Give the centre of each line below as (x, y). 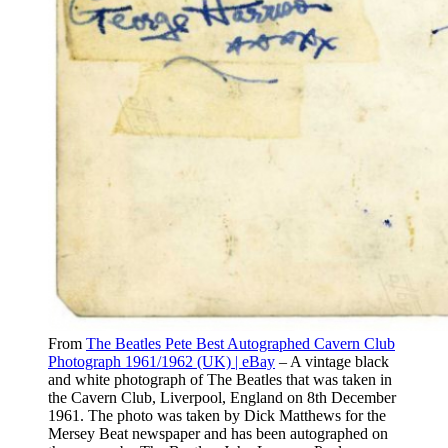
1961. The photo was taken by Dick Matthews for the (217, 415)
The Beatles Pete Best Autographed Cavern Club (240, 343)
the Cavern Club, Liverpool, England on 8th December (222, 397)
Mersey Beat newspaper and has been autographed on (218, 433)
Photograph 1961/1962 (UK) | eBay (161, 361)
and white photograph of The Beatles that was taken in (220, 379)
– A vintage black (332, 361)
